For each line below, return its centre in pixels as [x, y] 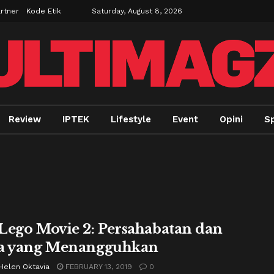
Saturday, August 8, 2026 [137, 11]
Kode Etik [44, 11]
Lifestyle [131, 119]
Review [25, 119]
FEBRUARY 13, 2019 [98, 267]
